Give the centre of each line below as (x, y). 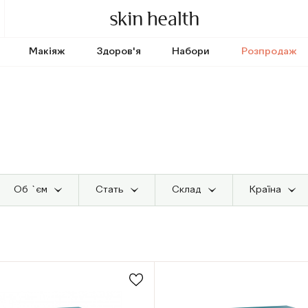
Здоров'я (119, 52)
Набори (191, 52)
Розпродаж (269, 52)
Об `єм (30, 190)
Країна (265, 190)
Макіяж (47, 52)
